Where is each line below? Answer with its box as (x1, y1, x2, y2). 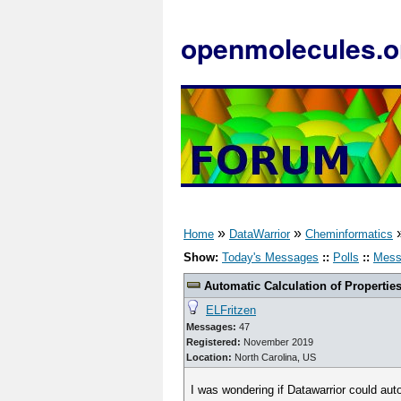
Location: (186, 352, 235, 363)
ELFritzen (206, 303, 256, 317)
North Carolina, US (235, 352, 316, 363)
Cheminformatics (305, 227, 393, 241)
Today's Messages (222, 251, 319, 264)
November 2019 (241, 337, 313, 347)
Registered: (186, 337, 241, 347)
